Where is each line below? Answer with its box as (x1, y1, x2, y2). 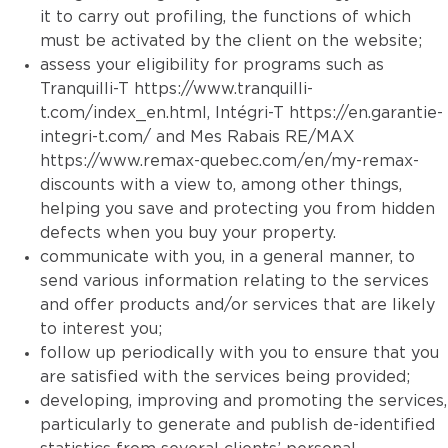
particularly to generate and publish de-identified (40, 417, 435, 433)
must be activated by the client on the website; (40, 33, 422, 49)
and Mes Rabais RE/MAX (151, 129, 355, 145)
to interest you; (40, 321, 162, 337)
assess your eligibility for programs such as (40, 57, 384, 73)
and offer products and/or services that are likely (40, 297, 435, 313)
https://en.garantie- (289, 105, 443, 121)
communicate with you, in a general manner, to (40, 249, 415, 265)
